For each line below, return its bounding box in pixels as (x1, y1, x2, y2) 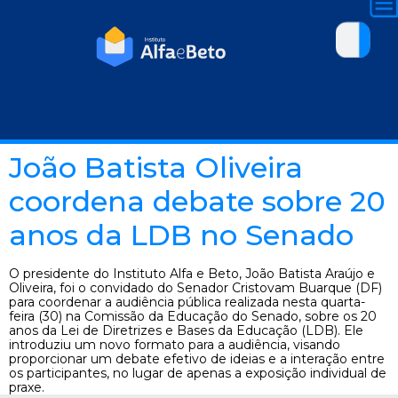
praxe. (9, 379, 44, 395)
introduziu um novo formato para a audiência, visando (9, 337, 340, 353)
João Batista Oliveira (9, 150, 303, 185)
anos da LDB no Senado (9, 218, 354, 252)
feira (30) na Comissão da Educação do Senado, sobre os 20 (9, 308, 377, 324)
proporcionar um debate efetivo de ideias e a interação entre (9, 351, 385, 367)
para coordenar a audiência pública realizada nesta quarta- (9, 294, 365, 310)
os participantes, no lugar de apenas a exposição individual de (9, 365, 386, 381)
